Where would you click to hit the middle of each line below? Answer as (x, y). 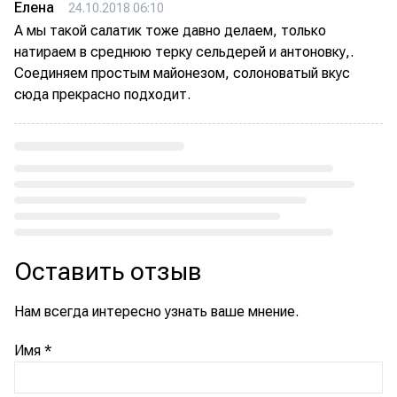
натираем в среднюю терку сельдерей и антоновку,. (184, 52)
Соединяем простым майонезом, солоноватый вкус (182, 74)
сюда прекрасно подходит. (102, 95)
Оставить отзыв (108, 272)
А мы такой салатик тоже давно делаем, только (170, 31)
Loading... (43, 245)
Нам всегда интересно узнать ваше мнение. (156, 312)
